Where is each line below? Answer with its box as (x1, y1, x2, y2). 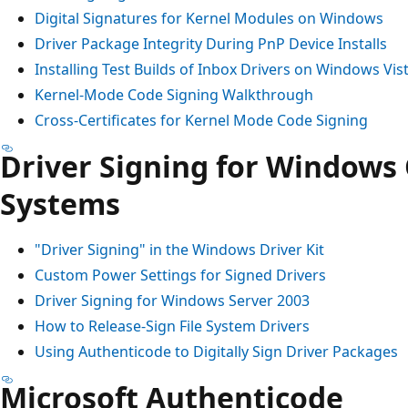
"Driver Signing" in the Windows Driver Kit (35, 239, 324, 260)
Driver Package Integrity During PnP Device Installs (35, 33, 387, 54)
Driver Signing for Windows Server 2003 (35, 290, 310, 311)
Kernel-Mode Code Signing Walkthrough (35, 84, 313, 105)
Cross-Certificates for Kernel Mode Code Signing (35, 109, 368, 130)
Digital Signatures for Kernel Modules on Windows (35, 7, 383, 28)
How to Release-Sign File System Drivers (35, 315, 310, 336)
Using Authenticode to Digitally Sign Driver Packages (35, 341, 398, 362)
